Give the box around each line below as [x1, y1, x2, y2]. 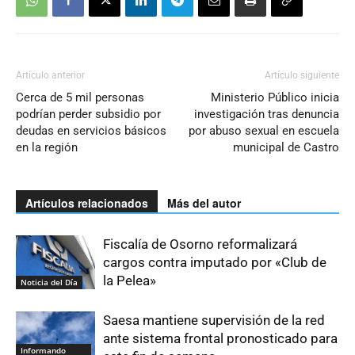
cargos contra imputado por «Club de [103, 254, 326, 270]
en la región [16, 139, 78, 155]
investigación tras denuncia [194, 106, 339, 121]
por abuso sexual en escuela [189, 123, 339, 138]
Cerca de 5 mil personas [16, 90, 144, 105]
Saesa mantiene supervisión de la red [103, 311, 325, 328]
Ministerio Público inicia [211, 90, 339, 105]
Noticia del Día [21, 277, 78, 288]
